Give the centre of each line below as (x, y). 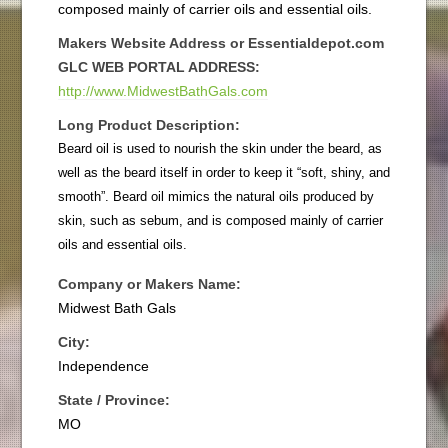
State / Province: (113, 399)
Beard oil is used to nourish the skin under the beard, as (219, 148)
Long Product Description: (148, 124)
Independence (103, 365)
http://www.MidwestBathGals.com (162, 90)
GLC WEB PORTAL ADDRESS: (158, 66)
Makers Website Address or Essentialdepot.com (220, 42)
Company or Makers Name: (149, 283)
